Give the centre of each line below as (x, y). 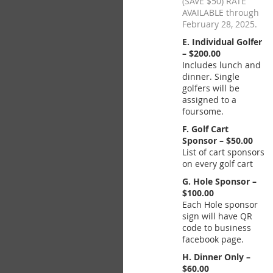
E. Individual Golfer (222, 42)
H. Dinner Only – (216, 257)
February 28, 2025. (220, 24)
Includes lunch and (222, 65)
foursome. (203, 111)
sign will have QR (217, 216)
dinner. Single (211, 76)
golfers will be (211, 88)
